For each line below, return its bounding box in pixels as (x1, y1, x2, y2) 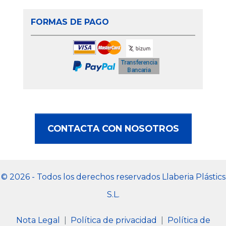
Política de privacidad (70, 215, 159, 225)
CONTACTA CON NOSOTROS (47, 123, 179, 134)
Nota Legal (16, 215, 62, 225)
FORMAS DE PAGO (30, 17, 109, 27)
